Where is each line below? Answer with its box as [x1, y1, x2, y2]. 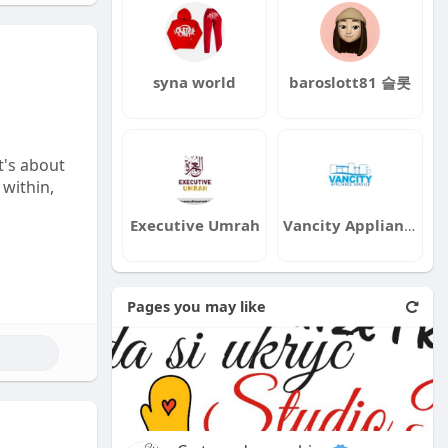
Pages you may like [126, 296, 266, 317]
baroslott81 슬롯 [289, 72, 412, 93]
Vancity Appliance [404, 215, 416, 236]
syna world [153, 72, 237, 93]
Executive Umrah [129, 215, 260, 236]
